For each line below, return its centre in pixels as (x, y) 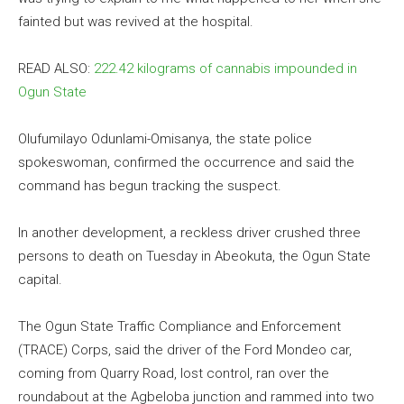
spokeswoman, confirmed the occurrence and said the (186, 163)
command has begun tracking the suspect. (150, 186)
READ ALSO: (56, 69)
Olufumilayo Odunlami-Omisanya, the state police (165, 139)
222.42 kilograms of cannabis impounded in (225, 69)
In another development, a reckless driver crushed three (189, 233)
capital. (40, 280)
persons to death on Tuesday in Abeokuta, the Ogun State (194, 257)
